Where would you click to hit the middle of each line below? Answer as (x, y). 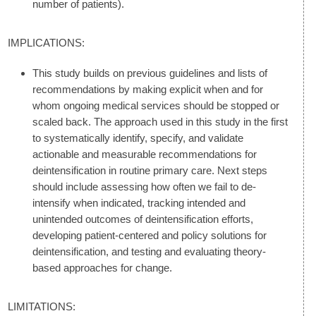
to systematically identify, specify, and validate (138, 138)
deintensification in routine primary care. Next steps (150, 170)
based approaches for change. (102, 267)
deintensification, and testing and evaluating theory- (149, 251)
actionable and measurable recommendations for (145, 154)
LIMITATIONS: (42, 306)
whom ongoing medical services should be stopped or (156, 105)
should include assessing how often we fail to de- (144, 186)
